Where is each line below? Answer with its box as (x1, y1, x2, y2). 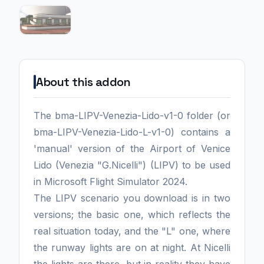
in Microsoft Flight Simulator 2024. (34, 176, 187, 187)
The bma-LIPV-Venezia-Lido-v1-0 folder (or (34, 110, 230, 121)
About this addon (36, 74, 130, 90)
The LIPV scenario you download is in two (34, 192, 230, 204)
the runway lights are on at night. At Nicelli (34, 242, 230, 253)
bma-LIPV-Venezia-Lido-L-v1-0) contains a (34, 126, 230, 138)
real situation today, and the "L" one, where (34, 225, 230, 237)
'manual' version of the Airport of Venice (34, 143, 230, 154)
